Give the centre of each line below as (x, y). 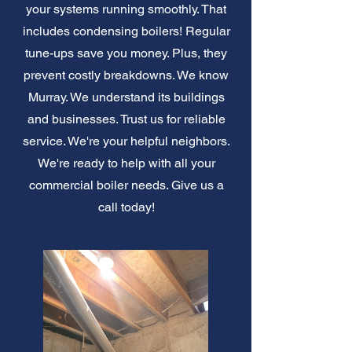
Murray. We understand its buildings (126, 97)
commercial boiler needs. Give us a (126, 185)
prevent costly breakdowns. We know (126, 75)
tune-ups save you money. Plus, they (126, 53)
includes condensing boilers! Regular (126, 31)
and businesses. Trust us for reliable (126, 119)
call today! (126, 207)
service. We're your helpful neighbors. (126, 141)
